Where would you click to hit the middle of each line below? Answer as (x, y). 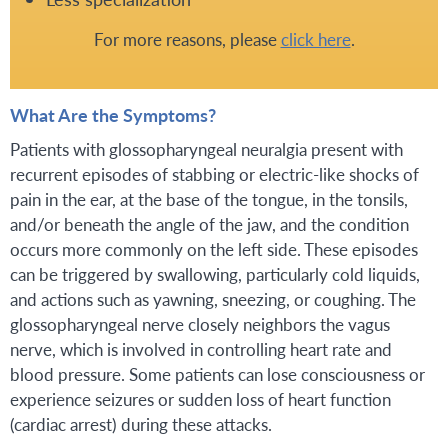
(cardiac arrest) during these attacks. (141, 423)
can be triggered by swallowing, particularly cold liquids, (215, 273)
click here (315, 38)
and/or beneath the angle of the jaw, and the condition (209, 223)
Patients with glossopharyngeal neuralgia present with (206, 148)
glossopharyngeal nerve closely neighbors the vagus (200, 323)
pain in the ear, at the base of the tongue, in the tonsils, (209, 198)
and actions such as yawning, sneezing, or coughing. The (213, 298)
